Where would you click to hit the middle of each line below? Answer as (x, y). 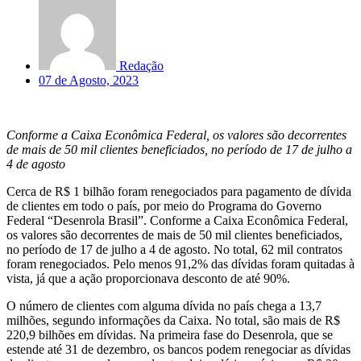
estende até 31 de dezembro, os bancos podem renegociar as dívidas (178, 349)
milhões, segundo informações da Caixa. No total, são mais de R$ (173, 320)
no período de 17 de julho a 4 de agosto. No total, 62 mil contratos (174, 249)
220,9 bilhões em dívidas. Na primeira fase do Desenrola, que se (170, 334)
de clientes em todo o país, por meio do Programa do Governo (164, 205)
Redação (141, 65)
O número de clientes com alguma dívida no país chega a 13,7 (164, 305)
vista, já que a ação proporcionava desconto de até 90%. (148, 278)
